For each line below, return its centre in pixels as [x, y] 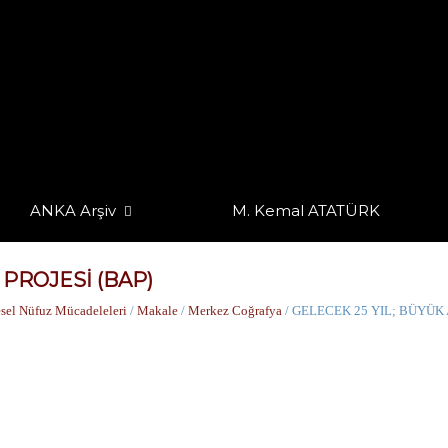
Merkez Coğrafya [235, 310]
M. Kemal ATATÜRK [306, 210]
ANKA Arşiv [73, 210]
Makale [157, 310]
